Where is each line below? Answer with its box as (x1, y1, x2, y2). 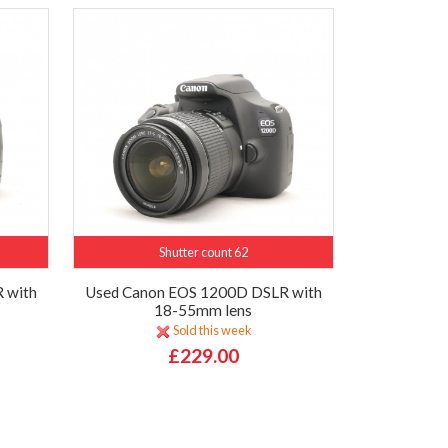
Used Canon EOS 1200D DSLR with (84, 282, 322, 301)
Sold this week (170, 322, 252, 339)
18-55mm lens (154, 300, 253, 319)
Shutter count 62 (158, 243, 248, 260)
